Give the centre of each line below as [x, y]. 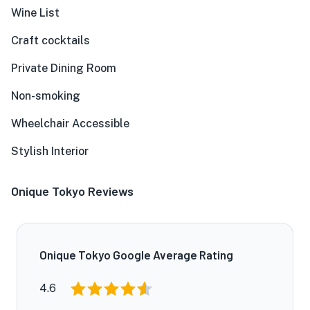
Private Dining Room [64, 68]
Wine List [35, 13]
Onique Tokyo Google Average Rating [136, 255]
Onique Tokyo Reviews [72, 191]
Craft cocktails [51, 40]
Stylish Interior [50, 151]
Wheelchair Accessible [70, 124]
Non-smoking [46, 96]
